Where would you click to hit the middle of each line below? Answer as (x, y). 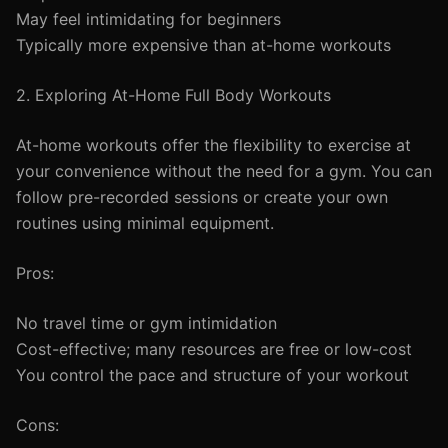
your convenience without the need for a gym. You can (224, 171)
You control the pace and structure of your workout (212, 375)
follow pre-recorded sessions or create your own (202, 197)
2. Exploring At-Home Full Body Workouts (173, 95)
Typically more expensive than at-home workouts (203, 45)
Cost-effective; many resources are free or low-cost (214, 349)
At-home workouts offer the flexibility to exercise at (213, 145)
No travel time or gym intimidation (146, 323)
